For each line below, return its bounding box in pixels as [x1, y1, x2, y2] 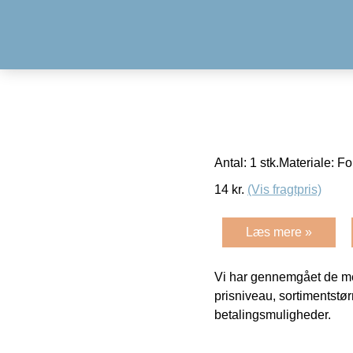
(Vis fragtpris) [247, 182, 321, 196]
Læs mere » [246, 225, 312, 239]
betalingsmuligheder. [214, 307, 331, 321]
